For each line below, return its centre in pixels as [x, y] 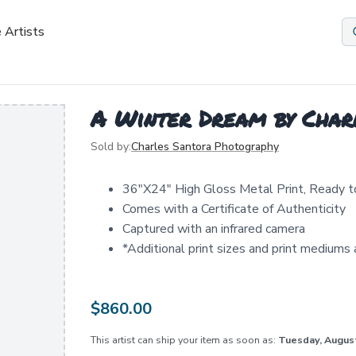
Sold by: [111, 147]
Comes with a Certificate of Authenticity [234, 209]
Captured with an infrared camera [214, 229]
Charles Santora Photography [205, 147]
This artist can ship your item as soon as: [184, 340]
